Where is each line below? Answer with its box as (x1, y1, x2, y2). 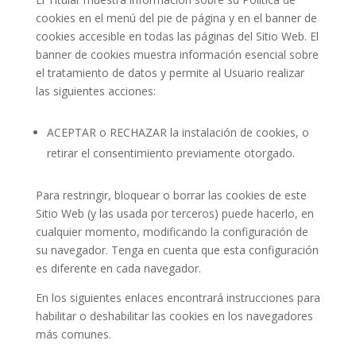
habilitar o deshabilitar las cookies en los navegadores (35, 308, 313, 323)
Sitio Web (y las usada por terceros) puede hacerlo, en (35, 206, 314, 221)
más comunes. (35, 327, 111, 342)
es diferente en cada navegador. (35, 261, 201, 276)
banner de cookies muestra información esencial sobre (35, 47, 319, 62)
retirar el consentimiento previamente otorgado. (46, 145, 295, 161)
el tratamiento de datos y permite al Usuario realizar (35, 65, 304, 80)
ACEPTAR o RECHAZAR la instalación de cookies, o (46, 125, 309, 140)
